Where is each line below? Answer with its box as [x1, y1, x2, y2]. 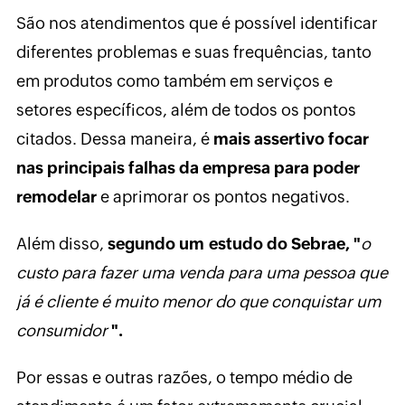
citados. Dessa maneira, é [15, 129, 213, 149]
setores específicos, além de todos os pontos [15, 100, 356, 120]
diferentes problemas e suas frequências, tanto [15, 42, 372, 62]
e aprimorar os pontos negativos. [96, 187, 350, 207]
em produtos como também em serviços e [15, 71, 333, 91]
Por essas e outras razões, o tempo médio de [15, 368, 353, 388]
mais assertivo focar [212, 129, 369, 149]
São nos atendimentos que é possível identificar [15, 14, 378, 33]
